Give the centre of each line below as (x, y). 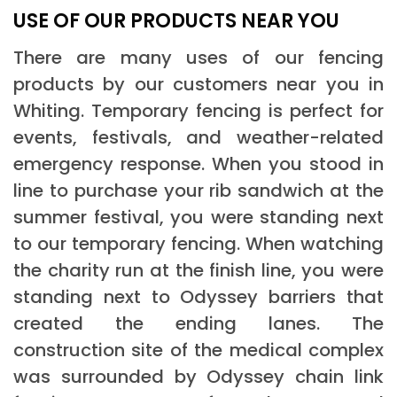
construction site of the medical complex (198, 350)
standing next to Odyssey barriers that (198, 296)
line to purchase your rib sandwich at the (198, 190)
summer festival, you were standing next (198, 217)
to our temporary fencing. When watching (198, 243)
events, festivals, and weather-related (198, 137)
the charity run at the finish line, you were (198, 270)
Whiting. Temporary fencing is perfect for (198, 110)
